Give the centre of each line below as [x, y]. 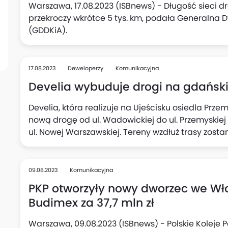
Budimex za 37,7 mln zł [91, 203]
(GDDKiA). [48, 30]
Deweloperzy [85, 68]
